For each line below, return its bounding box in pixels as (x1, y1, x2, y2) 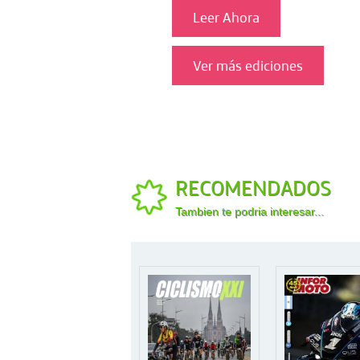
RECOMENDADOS (175, 174, 331, 202)
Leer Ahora (192, 7, 260, 27)
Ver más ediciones (192, 55, 303, 75)
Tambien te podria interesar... (175, 205, 324, 219)
